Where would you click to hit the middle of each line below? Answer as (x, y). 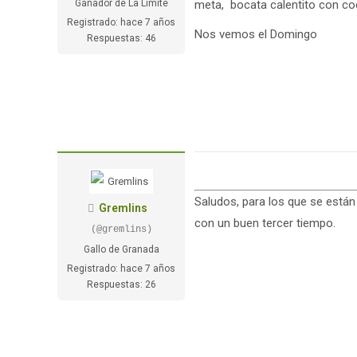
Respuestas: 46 (121, 38)
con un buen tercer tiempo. (265, 223)
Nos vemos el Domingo (256, 34)
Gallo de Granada (121, 249)
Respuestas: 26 (121, 284)
